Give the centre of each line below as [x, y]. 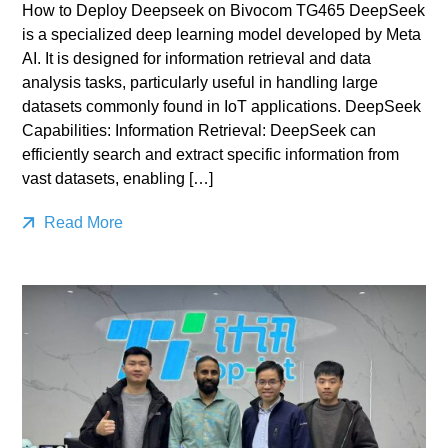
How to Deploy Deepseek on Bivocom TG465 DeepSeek [224, 11]
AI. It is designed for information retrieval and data [197, 59]
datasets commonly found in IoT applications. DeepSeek [222, 107]
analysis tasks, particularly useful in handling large [200, 83]
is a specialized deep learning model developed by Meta [222, 35]
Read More [82, 223]
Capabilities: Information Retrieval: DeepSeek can [199, 131]
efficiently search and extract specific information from [211, 155]
